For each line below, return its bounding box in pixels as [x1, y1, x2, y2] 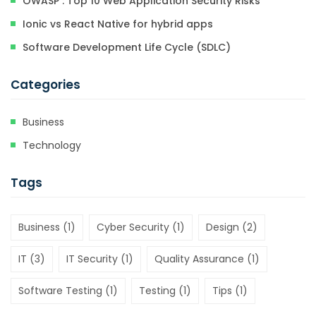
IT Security [66, 252, 118, 266]
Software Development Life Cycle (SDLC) [23, 40, 231, 54]
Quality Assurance [154, 252, 244, 266]
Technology [23, 138, 81, 152]
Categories [11, 76, 80, 93]
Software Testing [18, 284, 102, 298]
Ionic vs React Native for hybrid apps [23, 17, 213, 31]
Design [206, 220, 239, 234]
